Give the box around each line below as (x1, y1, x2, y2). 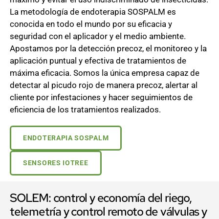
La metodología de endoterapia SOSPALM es (10, 7, 176, 17)
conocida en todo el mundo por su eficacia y (10, 19, 172, 29)
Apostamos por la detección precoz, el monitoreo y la (10, 44, 207, 54)
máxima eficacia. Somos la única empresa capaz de (10, 68, 199, 78)
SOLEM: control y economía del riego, (10, 190, 192, 206)
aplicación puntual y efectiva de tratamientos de (10, 56, 186, 66)
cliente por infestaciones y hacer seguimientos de (10, 92, 193, 103)
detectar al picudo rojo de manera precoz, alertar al (10, 80, 197, 90)
